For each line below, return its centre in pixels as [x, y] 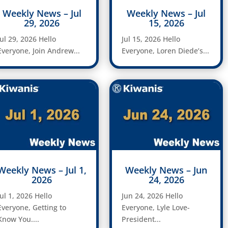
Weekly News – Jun [166, 170]
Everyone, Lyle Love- [156, 207]
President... [141, 219]
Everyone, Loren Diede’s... [166, 51]
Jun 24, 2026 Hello [152, 195]
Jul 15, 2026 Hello [151, 39]
